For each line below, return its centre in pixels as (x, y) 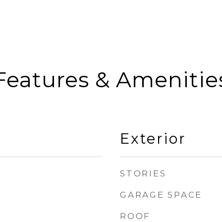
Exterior (153, 139)
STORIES (143, 173)
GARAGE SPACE (161, 195)
